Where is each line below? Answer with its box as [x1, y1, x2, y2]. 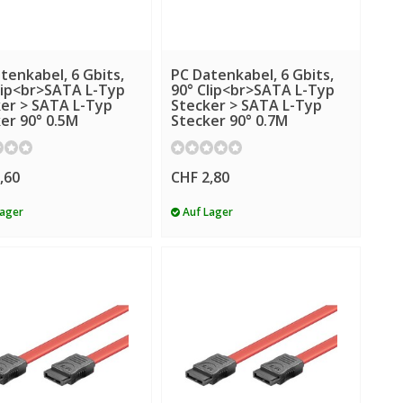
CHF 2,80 [170, 167, 229, 188]
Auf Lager [179, 204, 233, 219]
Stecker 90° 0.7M [170, 110, 288, 130]
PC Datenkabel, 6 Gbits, [170, 64, 334, 85]
